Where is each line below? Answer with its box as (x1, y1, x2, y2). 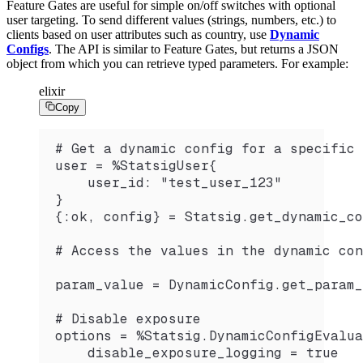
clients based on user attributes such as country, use (6, 28, 270, 42)
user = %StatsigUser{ (55, 157, 217, 175)
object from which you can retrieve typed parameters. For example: (6, 57, 348, 71)
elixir (39, 84, 65, 99)
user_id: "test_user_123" (55, 174, 282, 192)
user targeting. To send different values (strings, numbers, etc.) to (6, 13, 336, 28)
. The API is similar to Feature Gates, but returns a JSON (49, 42, 339, 57)
